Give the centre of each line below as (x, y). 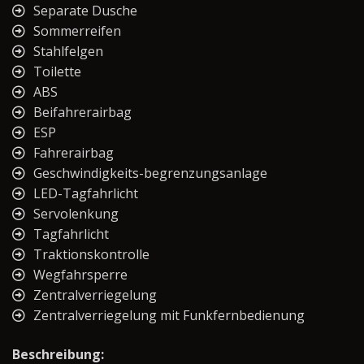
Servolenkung (76, 214)
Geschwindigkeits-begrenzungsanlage (150, 173)
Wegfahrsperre (80, 275)
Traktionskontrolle (91, 255)
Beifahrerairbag (82, 113)
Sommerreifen (77, 31)
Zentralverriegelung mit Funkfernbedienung (169, 316)
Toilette (57, 72)
